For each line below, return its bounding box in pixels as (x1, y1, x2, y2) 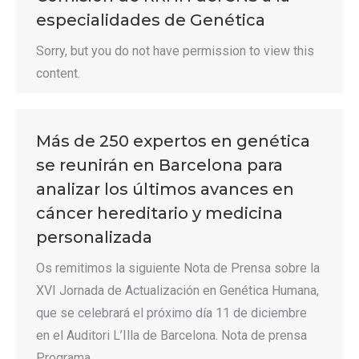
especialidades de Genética (36, 10, 265, 30)
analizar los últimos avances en (36, 179, 294, 199)
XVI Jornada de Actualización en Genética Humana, (36, 283, 319, 298)
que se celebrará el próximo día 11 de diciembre (36, 305, 307, 321)
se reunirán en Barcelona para (36, 155, 283, 175)
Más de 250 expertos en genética (36, 131, 310, 151)
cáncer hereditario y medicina (36, 204, 283, 223)
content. (36, 66, 80, 81)
